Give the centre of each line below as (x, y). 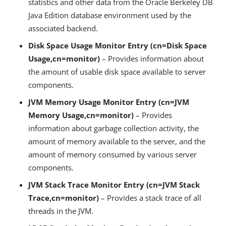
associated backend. (63, 29)
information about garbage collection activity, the (114, 128)
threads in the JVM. (61, 211)
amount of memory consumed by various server (112, 155)
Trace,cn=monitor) (64, 198)
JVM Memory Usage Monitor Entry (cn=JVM (109, 102)
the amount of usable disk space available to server (117, 72)
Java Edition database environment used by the (110, 15)
